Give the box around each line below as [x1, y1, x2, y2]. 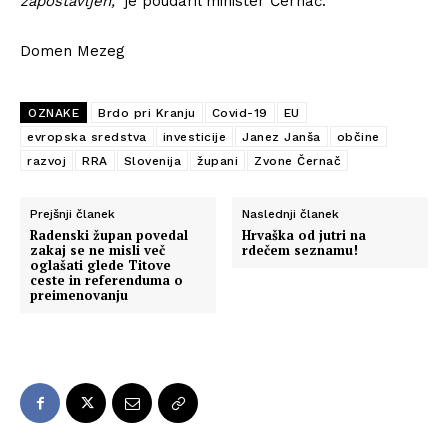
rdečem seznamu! [242, 241, 359, 260]
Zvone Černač [254, 154, 341, 169]
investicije [162, 130, 226, 145]
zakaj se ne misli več [30, 241, 165, 260]
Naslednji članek [242, 207, 340, 222]
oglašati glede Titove [30, 256, 171, 275]
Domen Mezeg [20, 42, 125, 61]
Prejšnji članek [30, 207, 115, 222]
